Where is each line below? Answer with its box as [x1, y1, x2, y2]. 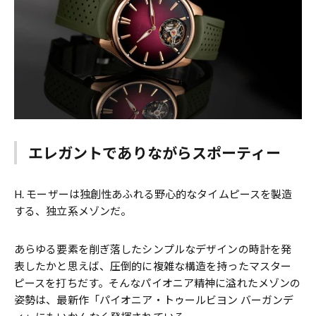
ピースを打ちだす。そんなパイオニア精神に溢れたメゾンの [14, 276, 301, 289]
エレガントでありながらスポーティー [28, 144, 281, 162]
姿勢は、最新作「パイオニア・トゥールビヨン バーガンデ [14, 293, 294, 306]
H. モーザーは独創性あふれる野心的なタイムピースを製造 [14, 188, 293, 200]
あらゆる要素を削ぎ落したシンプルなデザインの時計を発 [14, 243, 292, 255]
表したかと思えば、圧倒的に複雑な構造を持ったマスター [14, 260, 292, 272]
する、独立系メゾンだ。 [14, 205, 132, 217]
